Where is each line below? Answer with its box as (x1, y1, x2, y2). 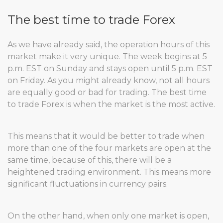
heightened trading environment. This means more (7, 167, 211, 177)
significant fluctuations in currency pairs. (7, 179, 168, 189)
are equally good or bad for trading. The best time (7, 88, 207, 97)
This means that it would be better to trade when (7, 131, 205, 141)
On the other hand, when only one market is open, (7, 211, 209, 221)
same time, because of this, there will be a (7, 155, 172, 165)
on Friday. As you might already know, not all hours (7, 76, 210, 85)
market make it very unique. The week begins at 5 (7, 52, 207, 61)
